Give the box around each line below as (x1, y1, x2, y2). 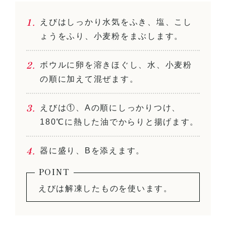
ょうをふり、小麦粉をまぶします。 (40, 31, 183, 40)
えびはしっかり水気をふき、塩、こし (40, 17, 192, 26)
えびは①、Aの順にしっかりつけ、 (40, 103, 181, 112)
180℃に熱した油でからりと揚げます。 (40, 117, 199, 126)
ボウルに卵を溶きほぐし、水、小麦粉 (40, 60, 192, 69)
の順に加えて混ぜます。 (40, 74, 139, 83)
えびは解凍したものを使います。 (38, 184, 173, 193)
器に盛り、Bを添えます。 (40, 146, 145, 155)
